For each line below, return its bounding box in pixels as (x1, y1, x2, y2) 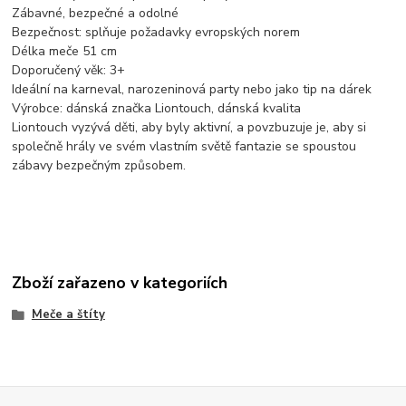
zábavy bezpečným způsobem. (12, 156, 187, 174)
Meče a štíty (31, 306, 105, 324)
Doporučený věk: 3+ (12, 61, 137, 79)
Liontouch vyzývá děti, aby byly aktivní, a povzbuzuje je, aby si (12, 118, 367, 136)
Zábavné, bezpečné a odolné (12, 4, 190, 22)
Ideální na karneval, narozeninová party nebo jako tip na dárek (12, 80, 383, 98)
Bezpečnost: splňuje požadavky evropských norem (12, 23, 312, 41)
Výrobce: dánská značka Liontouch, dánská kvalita (12, 99, 302, 117)
